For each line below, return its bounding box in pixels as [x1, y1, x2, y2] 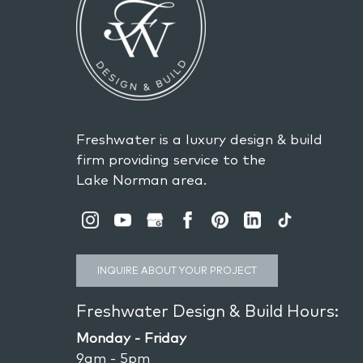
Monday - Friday [76, 328, 187, 346]
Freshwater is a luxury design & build [76, 130, 323, 147]
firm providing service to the [76, 150, 267, 168]
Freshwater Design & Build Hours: [76, 300, 340, 321]
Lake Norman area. [76, 170, 207, 188]
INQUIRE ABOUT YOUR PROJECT [97, 263, 258, 276]
